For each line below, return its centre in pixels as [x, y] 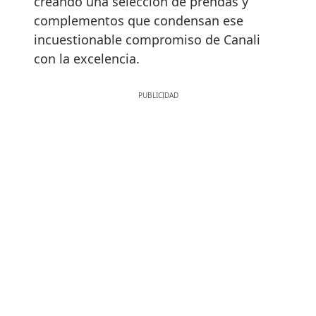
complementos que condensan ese [139, 20]
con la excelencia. [87, 58]
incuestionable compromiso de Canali [147, 39]
